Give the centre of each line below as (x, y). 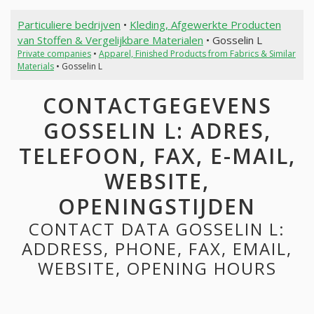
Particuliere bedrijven (69, 24)
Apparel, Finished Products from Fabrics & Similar (197, 53)
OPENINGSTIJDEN (157, 207)
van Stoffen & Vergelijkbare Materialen (110, 40)
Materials (35, 66)
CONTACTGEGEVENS (157, 106)
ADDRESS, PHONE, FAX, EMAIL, (157, 249)
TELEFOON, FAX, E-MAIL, (157, 156)
